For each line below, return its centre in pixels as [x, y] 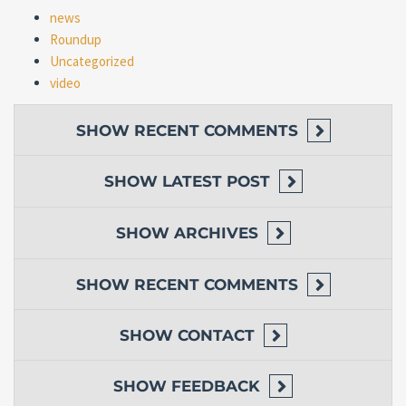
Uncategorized [92, 61]
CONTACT [216, 335]
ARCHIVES [216, 233]
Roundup [76, 39]
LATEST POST [216, 181]
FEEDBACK [216, 386]
